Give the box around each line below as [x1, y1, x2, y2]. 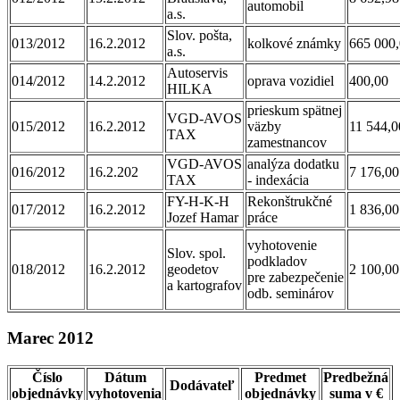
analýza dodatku [247, 155, 339, 171]
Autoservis [167, 64, 228, 80]
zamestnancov [247, 134, 327, 150]
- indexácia [247, 171, 309, 187]
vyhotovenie [247, 237, 317, 253]
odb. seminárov [247, 285, 334, 301]
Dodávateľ [170, 378, 235, 394]
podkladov [247, 253, 307, 269]
